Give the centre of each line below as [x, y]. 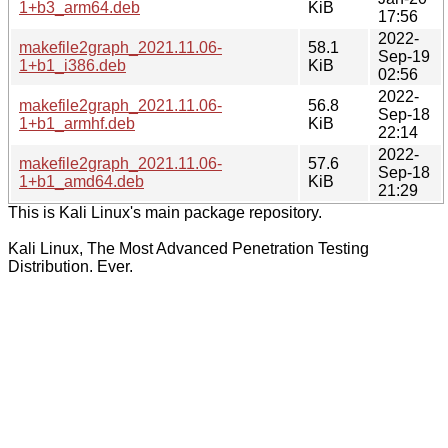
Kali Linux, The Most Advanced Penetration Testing [188, 248]
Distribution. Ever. [70, 266]
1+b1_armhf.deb [77, 123]
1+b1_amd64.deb [81, 181]
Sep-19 [404, 56]
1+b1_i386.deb [72, 65]
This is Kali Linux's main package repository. [165, 212]
